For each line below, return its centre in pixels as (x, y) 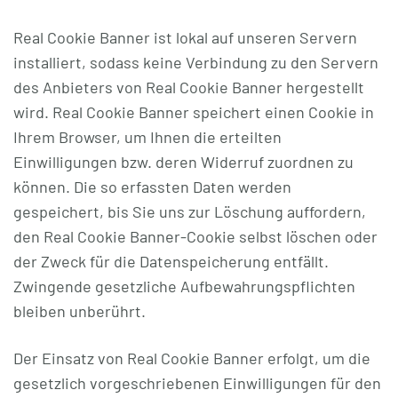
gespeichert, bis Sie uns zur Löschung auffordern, (190, 211)
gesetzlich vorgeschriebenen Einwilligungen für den (197, 383)
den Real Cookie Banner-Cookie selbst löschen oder (195, 236)
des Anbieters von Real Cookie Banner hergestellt (189, 87)
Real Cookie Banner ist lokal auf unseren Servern (185, 37)
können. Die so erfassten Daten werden (152, 187)
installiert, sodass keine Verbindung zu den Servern (196, 62)
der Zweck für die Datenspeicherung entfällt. (171, 261)
